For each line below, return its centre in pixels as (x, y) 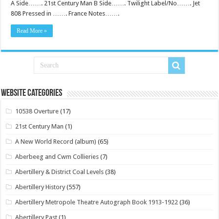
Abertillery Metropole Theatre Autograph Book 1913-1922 (97, 202)
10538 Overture (37, 111)
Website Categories (32, 93)
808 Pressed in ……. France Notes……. (65, 13)
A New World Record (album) (56, 141)
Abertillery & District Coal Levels (60, 172)
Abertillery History (40, 187)
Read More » (32, 31)
